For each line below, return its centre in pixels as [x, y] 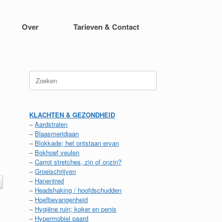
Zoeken [40, 75]
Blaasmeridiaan [57, 134]
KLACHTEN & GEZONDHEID [72, 115]
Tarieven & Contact [106, 27]
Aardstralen [51, 124]
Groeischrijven [55, 171]
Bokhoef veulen [57, 152]
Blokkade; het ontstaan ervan [77, 143]
